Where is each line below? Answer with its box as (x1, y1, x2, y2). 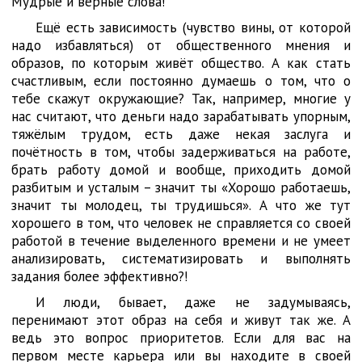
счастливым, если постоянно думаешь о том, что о (11, 72, 351, 90)
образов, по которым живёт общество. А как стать (11, 54, 351, 72)
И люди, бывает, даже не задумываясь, (36, 293, 351, 311)
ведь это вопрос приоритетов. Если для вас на (11, 329, 351, 347)
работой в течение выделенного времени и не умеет (11, 232, 351, 250)
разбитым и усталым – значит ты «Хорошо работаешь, (11, 179, 351, 196)
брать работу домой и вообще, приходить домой (11, 161, 351, 179)
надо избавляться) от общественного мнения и (11, 36, 351, 54)
